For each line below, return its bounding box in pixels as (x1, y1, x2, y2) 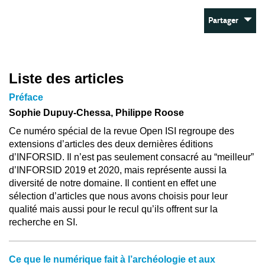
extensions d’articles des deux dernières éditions (9, 139, 213, 149)
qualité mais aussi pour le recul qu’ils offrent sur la (9, 204, 218, 214)
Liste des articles (9, 70, 124, 86)
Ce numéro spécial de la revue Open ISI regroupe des (9, 126, 234, 136)
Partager (208, 15, 244, 25)
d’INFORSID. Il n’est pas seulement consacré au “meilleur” (9, 152, 254, 162)
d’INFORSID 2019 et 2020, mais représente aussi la (9, 165, 227, 175)
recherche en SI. (9, 217, 77, 227)
